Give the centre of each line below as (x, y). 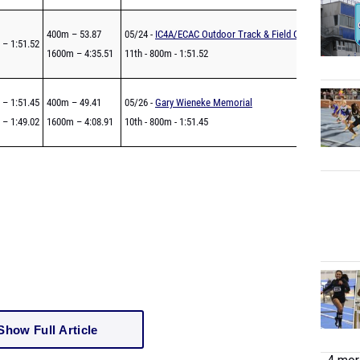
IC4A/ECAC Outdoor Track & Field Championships (256, 34)
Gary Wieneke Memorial (204, 102)
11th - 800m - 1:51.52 (166, 53)
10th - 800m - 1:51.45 (166, 122)
